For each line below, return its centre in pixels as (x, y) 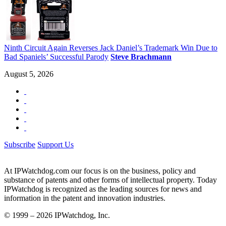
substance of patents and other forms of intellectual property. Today (110, 180)
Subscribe (20, 145)
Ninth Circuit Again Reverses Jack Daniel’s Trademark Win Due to (111, 48)
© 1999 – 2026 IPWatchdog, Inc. (57, 215)
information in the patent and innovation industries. (85, 198)
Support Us (55, 145)
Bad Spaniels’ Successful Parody (56, 57)
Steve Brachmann (141, 57)
